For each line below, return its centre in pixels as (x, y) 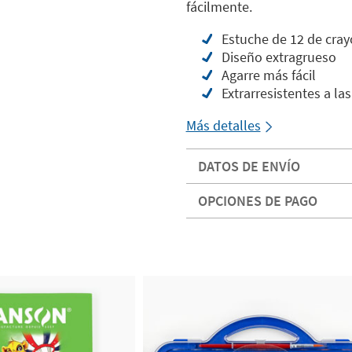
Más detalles (223, 126)
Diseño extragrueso (279, 57)
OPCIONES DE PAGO (257, 201)
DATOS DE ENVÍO (249, 167)
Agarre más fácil (268, 75)
